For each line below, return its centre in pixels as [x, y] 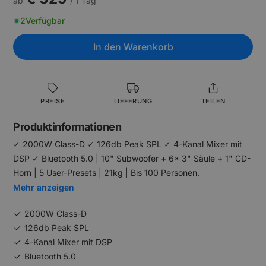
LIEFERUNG [133, 101]
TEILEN [213, 101]
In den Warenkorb [133, 47]
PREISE [53, 101]
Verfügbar [45, 20]
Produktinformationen [67, 127]
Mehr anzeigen [44, 187]
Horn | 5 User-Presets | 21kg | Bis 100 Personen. [107, 172]
